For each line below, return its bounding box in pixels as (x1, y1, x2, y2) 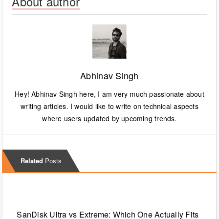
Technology (21, 190, 49, 197)
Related (21, 156, 44, 166)
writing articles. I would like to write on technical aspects (21, 101, 198, 111)
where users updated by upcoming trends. (42, 113, 177, 124)
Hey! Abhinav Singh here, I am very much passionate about (15, 89, 204, 99)
